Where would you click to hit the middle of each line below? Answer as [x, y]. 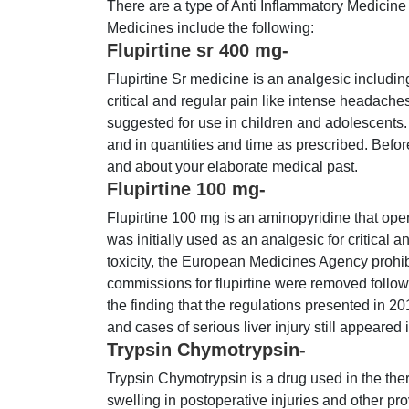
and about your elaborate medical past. [232, 167]
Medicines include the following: [210, 28]
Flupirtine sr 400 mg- [198, 51]
